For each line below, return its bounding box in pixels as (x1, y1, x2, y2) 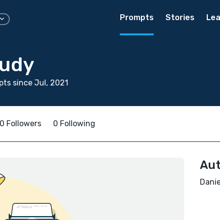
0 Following (53, 119, 95, 128)
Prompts (120, 13, 154, 22)
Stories (165, 13, 194, 22)
